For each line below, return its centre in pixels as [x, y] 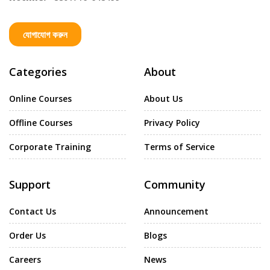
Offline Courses [41, 122]
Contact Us [33, 211]
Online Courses [40, 98]
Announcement [176, 211]
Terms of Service [179, 146]
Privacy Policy [172, 122]
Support [30, 184]
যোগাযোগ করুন [45, 34]
